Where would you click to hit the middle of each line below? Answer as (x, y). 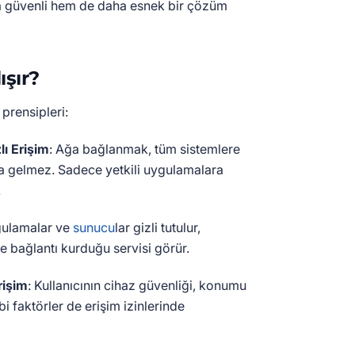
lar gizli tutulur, (158, 227)
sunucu (94, 227)
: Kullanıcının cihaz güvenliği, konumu (137, 285)
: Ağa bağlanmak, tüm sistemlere (145, 149)
